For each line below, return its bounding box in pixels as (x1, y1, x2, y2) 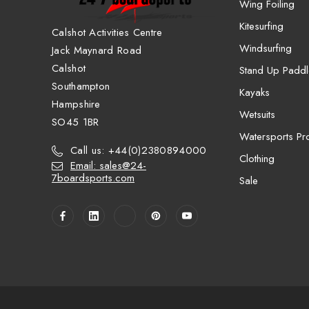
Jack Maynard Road (52, 43, 142, 59)
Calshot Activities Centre (52, 25, 163, 41)
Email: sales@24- (70, 158, 146, 174)
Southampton (52, 79, 110, 94)
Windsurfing (239, 40, 292, 56)
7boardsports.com (52, 170, 134, 186)
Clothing (239, 150, 275, 166)
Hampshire (52, 97, 101, 112)
